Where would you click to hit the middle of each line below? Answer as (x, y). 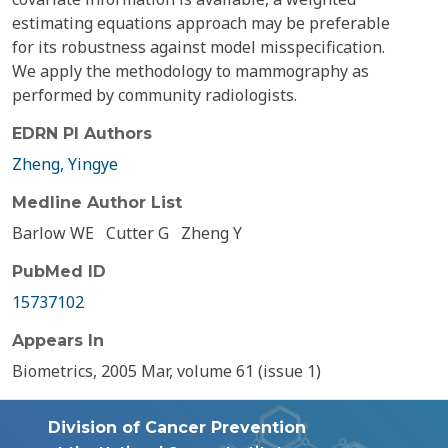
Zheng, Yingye (65, 164)
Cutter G (137, 233)
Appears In (58, 340)
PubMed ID (59, 271)
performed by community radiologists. (154, 95)
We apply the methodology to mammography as (190, 71)
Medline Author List (97, 202)
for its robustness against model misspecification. (198, 47)
